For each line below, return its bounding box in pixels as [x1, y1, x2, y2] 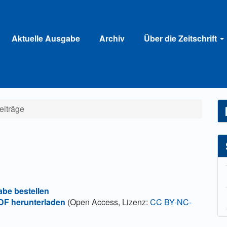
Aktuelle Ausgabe [12, 32, 80, 44]
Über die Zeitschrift [144, 32, 219, 44]
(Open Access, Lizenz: [65, 196, 150, 208]
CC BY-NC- [150, 196, 192, 208]
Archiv [99, 32, 125, 44]
